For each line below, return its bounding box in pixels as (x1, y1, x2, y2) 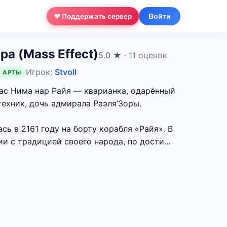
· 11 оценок (124, 50, 167, 60)
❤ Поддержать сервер (54, 12, 132, 20)
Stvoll (55, 67, 77, 77)
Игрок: (26, 67, 55, 77)
